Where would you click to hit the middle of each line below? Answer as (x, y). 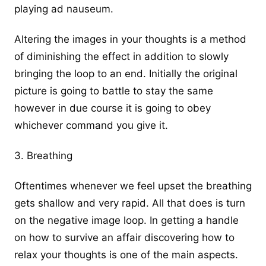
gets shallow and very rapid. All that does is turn (130, 203)
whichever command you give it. (91, 125)
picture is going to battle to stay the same (114, 91)
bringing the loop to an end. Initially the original (126, 73)
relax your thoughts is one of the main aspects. (126, 255)
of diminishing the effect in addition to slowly (121, 56)
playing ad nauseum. (64, 9)
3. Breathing (43, 156)
